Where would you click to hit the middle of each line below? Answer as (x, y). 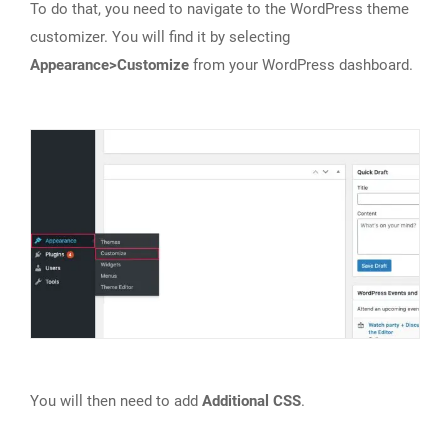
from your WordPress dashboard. (301, 65)
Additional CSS (251, 400)
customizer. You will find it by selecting (160, 37)
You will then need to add (116, 400)
